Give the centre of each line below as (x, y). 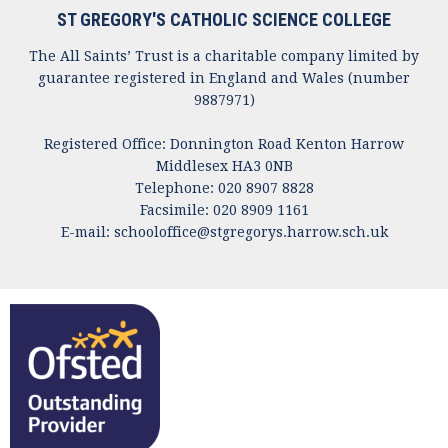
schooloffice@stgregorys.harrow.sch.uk (250, 232)
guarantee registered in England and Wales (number (224, 78)
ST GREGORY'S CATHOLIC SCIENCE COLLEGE (224, 20)
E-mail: (87, 232)
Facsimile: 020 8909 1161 (224, 210)
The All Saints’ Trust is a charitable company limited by (224, 56)
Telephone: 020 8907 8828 (224, 188)
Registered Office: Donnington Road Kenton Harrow (224, 144)
